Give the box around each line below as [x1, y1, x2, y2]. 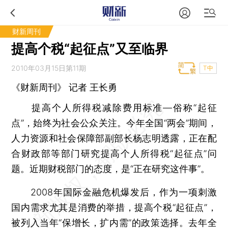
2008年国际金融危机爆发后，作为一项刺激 [11, 187, 217, 197]
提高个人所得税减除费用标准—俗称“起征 [11, 102, 217, 113]
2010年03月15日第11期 [11, 64, 87, 72]
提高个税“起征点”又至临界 [11, 41, 168, 56]
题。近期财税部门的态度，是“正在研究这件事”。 [11, 163, 210, 174]
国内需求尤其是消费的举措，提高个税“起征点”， [11, 202, 217, 213]
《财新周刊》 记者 [11, 82, 90, 93]
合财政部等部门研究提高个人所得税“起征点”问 [11, 148, 217, 159]
